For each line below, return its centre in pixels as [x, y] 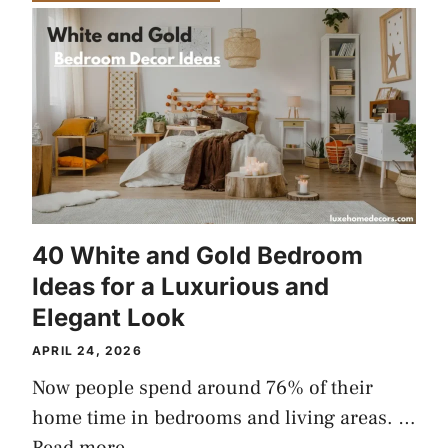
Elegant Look [108, 317]
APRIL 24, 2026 [87, 350]
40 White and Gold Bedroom [197, 255]
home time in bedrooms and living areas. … [224, 418]
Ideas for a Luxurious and [180, 286]
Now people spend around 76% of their [202, 388]
